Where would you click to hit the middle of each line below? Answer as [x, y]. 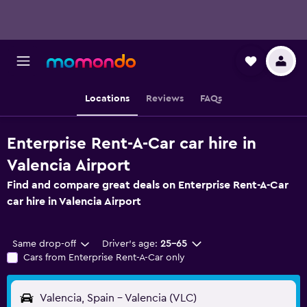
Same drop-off [44, 244]
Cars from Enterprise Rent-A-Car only [104, 258]
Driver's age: [130, 244]
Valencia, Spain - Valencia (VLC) [118, 298]
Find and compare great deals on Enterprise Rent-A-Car [148, 185]
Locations [107, 99]
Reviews [165, 99]
